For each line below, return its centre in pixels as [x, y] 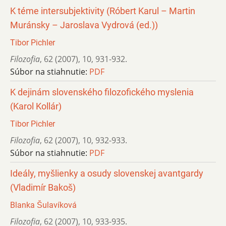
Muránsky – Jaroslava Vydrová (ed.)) [84, 25]
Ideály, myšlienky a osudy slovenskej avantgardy [107, 173]
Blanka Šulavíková [43, 205]
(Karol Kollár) [36, 106]
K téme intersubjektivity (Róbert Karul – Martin [103, 11]
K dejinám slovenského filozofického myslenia [102, 92]
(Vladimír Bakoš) [43, 187]
